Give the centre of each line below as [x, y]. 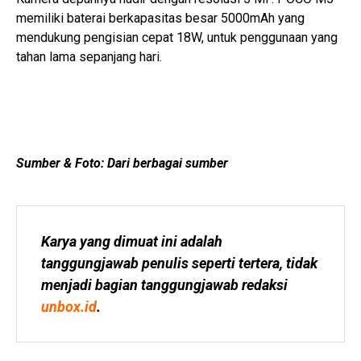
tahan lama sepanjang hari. [89, 57]
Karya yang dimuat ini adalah [132, 242]
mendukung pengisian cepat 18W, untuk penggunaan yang [177, 38]
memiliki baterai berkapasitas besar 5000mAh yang [160, 19]
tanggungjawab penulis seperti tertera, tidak [179, 263]
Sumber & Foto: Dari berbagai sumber [122, 164]
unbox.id [69, 307]
